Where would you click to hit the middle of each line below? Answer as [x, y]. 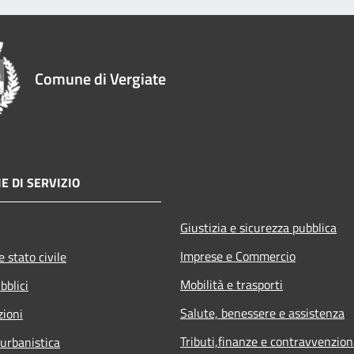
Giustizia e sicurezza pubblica [258, 227]
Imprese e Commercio [238, 256]
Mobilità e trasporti [232, 284]
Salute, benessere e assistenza [262, 313]
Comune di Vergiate [100, 78]
